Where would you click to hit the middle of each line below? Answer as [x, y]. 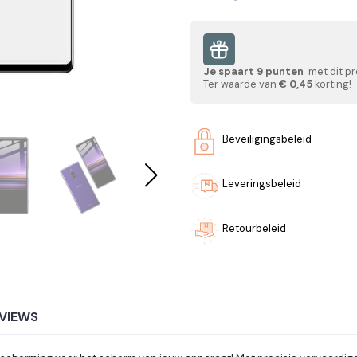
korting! [332, 84]
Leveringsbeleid [262, 183]
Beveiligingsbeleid [267, 139]
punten [284, 71]
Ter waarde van [241, 84]
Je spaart [230, 71]
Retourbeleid [254, 228]
